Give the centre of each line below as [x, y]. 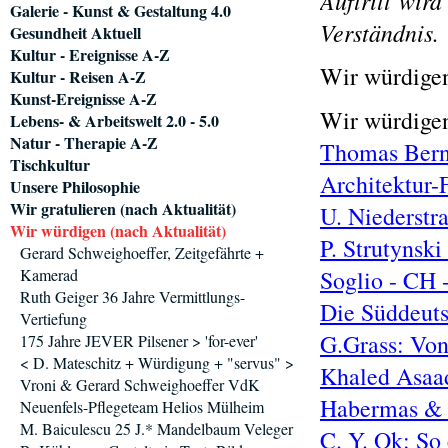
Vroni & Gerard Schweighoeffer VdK [140, 384]
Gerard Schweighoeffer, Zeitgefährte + [142, 252]
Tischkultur [50, 164]
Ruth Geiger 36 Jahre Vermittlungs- [132, 296]
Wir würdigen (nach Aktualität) [118, 230]
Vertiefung [53, 318]
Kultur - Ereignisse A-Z [90, 54]
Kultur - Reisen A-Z [78, 76]
